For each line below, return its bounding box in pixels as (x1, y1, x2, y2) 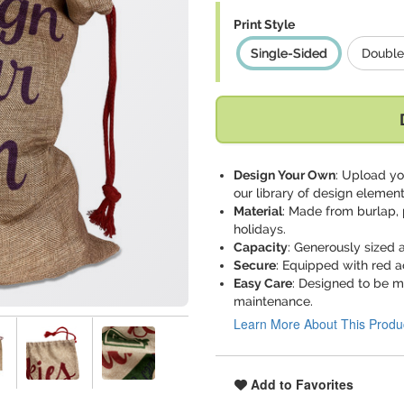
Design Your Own (234, 168, 335, 182)
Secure (234, 258, 276, 272)
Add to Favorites (247, 375, 353, 393)
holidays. (234, 222, 286, 236)
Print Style (234, 17, 295, 32)
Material (234, 204, 282, 218)
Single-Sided (251, 46, 327, 60)
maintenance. (234, 294, 313, 308)
